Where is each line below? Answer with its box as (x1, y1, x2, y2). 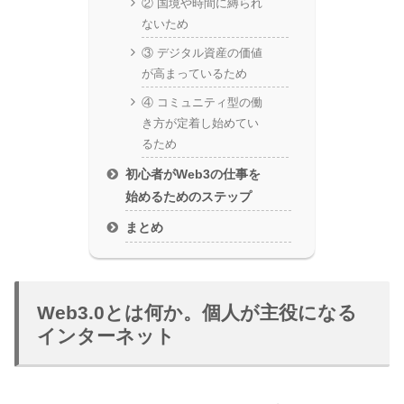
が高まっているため (141, 67, 247, 81)
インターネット (37, 325, 175, 346)
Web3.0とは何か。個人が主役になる (37, 301, 357, 323)
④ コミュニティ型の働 (141, 96, 262, 110)
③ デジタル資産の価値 (141, 46, 262, 60)
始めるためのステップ (125, 188, 252, 204)
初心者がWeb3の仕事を (125, 166, 262, 181)
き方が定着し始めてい (141, 116, 259, 131)
